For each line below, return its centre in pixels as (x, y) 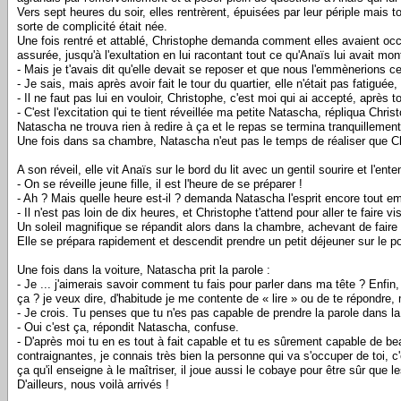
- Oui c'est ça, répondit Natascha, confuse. (128, 327)
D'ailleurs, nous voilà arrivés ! (93, 384)
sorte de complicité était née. (92, 26)
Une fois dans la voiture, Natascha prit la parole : (144, 270)
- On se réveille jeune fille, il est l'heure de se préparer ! (160, 184)
